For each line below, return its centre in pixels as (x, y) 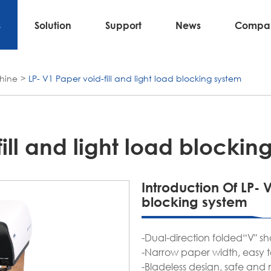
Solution (53, 25)
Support (123, 25)
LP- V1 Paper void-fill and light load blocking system (135, 78)
